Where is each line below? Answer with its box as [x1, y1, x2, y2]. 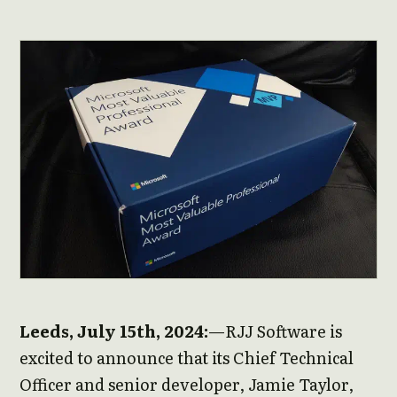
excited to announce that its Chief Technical [19, 346, 354, 370]
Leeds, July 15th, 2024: [19, 319, 208, 344]
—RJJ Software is [208, 319, 342, 344]
